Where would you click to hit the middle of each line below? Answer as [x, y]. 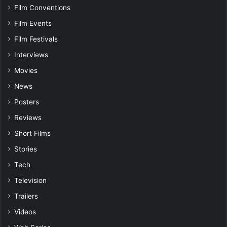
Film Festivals [36, 39]
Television [30, 180]
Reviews [28, 117]
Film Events [33, 23]
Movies [26, 70]
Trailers [26, 196]
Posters [27, 102]
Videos [25, 212]
